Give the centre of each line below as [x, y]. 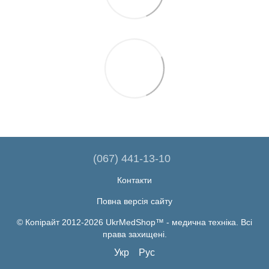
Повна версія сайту [134, 201]
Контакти [134, 180]
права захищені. [134, 234]
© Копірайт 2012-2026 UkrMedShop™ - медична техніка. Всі [134, 222]
